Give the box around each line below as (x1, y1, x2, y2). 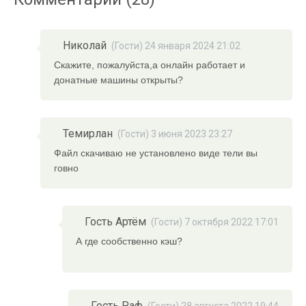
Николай (63, 39, 107, 52)
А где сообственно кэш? (76, 236, 182, 247)
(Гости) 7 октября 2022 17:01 (151, 217, 279, 227)
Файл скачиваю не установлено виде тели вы (54, 148, 258, 158)
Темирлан (63, 127, 113, 140)
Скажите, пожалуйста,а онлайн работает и (54, 59, 246, 70)
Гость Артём (85, 215, 146, 228)
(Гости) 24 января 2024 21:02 (111, 40, 241, 51)
